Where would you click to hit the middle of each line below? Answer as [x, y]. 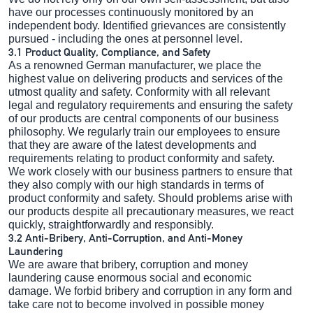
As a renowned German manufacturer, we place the [135, 65]
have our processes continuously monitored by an [131, 12]
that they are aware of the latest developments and [132, 145]
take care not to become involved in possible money [136, 304]
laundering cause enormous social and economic [130, 277]
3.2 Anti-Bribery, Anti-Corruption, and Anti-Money [125, 238]
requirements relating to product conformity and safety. [141, 158]
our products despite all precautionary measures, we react [151, 211]
